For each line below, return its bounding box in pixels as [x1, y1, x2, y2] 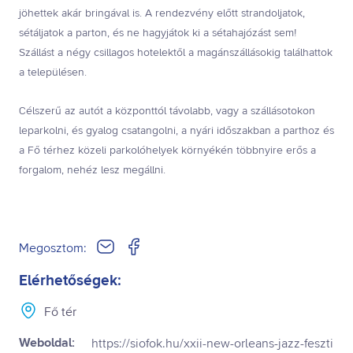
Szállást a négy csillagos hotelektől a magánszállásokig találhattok [19, 45, 333, 60]
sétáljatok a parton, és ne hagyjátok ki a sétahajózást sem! [19, 25, 296, 40]
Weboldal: [19, 334, 75, 351]
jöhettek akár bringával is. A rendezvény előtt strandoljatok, [19, 6, 305, 20]
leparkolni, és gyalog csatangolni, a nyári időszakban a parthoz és [19, 123, 334, 138]
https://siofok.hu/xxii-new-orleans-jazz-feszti [91, 335, 333, 351]
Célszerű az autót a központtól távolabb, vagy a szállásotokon [19, 103, 315, 118]
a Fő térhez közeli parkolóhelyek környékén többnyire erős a [19, 143, 316, 158]
